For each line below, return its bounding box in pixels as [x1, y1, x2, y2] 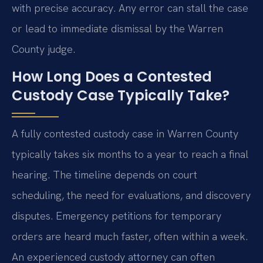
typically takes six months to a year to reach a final [12, 147, 248, 161]
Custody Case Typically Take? [12, 85, 230, 105]
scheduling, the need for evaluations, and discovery [12, 188, 251, 202]
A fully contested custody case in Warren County [12, 126, 238, 140]
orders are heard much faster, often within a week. [12, 229, 248, 243]
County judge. [12, 42, 75, 56]
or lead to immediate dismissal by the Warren [12, 21, 223, 35]
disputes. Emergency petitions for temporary [12, 208, 221, 222]
